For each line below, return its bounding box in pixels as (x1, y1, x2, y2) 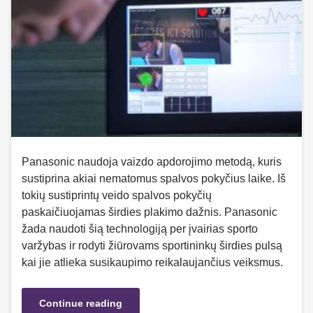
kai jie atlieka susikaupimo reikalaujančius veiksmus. (22, 256, 283, 269)
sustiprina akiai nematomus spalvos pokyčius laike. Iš (22, 173, 286, 185)
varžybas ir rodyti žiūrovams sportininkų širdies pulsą (22, 240, 282, 252)
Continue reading (39, 298, 122, 310)
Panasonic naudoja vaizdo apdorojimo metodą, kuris (22, 156, 282, 168)
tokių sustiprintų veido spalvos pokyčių (22, 189, 212, 202)
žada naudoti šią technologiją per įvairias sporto (22, 223, 258, 235)
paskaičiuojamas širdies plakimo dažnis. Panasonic (22, 206, 277, 219)
